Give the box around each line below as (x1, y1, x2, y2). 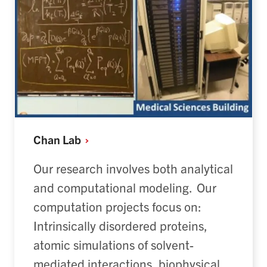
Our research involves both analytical (33, 160, 233, 176)
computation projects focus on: (33, 198, 201, 214)
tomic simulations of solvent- (40, 236, 194, 252)
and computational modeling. (33, 179, 197, 195)
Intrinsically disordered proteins (33, 217, 204, 233)
